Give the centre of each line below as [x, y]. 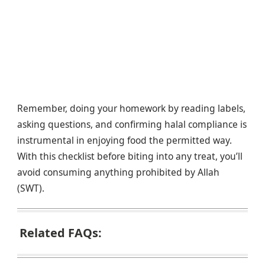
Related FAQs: [61, 233]
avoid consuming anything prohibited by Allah [118, 172]
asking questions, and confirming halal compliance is [132, 124]
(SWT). [31, 188]
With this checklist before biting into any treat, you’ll [130, 156]
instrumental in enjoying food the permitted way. [125, 140]
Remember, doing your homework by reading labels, [131, 108]
